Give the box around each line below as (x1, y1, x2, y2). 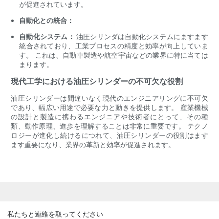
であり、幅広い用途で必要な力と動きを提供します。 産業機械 (11, 103, 208, 112)
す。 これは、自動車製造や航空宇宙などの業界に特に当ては (19, 51, 208, 60)
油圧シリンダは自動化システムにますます (76, 32, 208, 41)
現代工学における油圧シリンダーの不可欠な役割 (11, 76, 183, 87)
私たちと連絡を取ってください (7, 209, 103, 218)
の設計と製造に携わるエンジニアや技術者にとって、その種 (11, 112, 208, 121)
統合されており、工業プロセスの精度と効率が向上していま (19, 42, 208, 50)
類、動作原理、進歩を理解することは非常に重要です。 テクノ (11, 122, 208, 131)
